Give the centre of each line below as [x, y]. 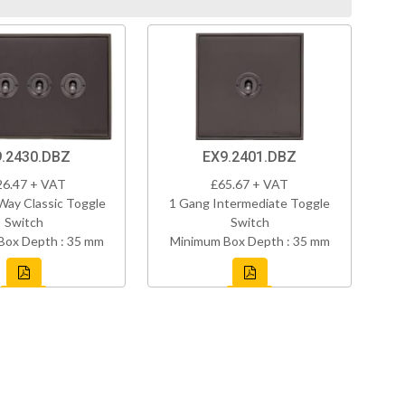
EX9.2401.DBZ [250, 157]
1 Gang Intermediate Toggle [250, 203]
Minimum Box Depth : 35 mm [250, 241]
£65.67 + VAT [250, 184]
